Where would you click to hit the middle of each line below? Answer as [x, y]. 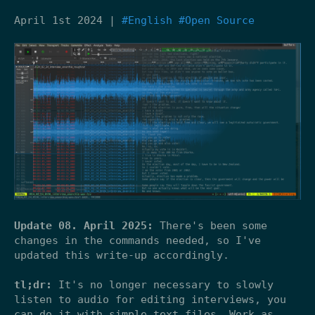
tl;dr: [33, 284]
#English [147, 20]
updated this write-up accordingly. [122, 255]
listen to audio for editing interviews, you [150, 299]
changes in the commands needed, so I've [137, 240]
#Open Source [217, 20]
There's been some [210, 225]
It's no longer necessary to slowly [163, 284]
